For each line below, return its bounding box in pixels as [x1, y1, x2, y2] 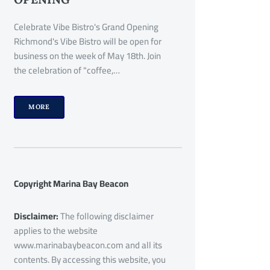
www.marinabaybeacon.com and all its [13, 236, 162, 254]
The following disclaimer [60, 207, 154, 225]
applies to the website [13, 222, 98, 240]
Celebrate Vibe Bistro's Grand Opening [13, 17, 159, 36]
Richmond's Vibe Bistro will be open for [13, 32, 162, 50]
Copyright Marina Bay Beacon [13, 175, 128, 193]
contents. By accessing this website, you [13, 251, 166, 269]
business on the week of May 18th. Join [13, 46, 161, 64]
